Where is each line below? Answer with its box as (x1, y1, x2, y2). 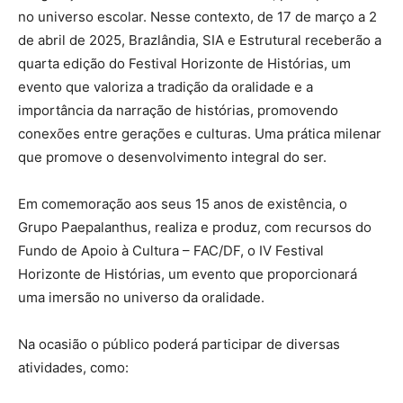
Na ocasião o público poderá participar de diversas (18, 336, 340, 354)
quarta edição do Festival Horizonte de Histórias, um (18, 55, 351, 73)
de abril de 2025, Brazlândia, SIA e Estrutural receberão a (18, 31, 381, 49)
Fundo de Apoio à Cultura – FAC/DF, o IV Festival (18, 242, 324, 260)
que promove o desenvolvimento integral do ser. (18, 148, 327, 166)
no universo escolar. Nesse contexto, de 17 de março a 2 (18, 8, 377, 26)
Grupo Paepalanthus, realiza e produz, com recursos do (18, 219, 372, 237)
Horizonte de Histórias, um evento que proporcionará (18, 265, 357, 283)
